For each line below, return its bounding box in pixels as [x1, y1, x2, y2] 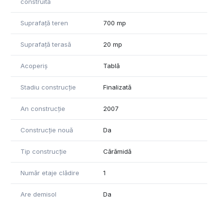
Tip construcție [20, 147, 67, 155]
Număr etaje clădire [20, 168, 79, 177]
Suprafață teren [20, 18, 68, 27]
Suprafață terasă [20, 40, 71, 48]
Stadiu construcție [20, 83, 76, 91]
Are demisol [20, 190, 56, 198]
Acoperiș [20, 61, 48, 70]
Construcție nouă [20, 126, 73, 134]
